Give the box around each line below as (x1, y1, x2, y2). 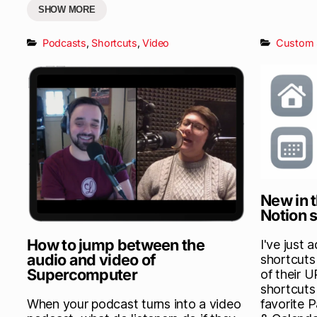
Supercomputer (27, 265, 137, 284)
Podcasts (42, 36, 86, 49)
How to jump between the (27, 235, 204, 254)
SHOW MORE (38, 4, 96, 15)
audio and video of (27, 250, 156, 269)
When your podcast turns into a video (27, 296, 241, 311)
